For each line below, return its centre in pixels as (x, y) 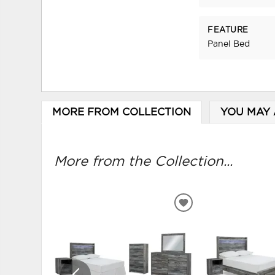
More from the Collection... (144, 162)
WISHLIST (209, 230)
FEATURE (228, 31)
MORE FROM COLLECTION (121, 112)
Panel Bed (229, 45)
